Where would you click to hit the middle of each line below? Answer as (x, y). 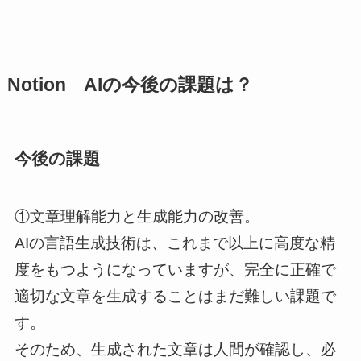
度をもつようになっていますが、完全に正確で (175, 269)
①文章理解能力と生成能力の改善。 (137, 216)
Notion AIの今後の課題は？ (130, 85)
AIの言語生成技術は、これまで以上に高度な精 (174, 243)
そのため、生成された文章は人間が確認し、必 (175, 349)
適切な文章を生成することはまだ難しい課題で (175, 296)
